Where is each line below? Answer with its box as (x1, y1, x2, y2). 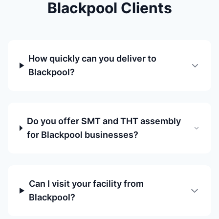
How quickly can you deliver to (28, 53, 157, 64)
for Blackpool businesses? (26, 130, 138, 140)
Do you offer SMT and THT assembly (26, 116, 181, 126)
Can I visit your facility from (28, 178, 144, 189)
